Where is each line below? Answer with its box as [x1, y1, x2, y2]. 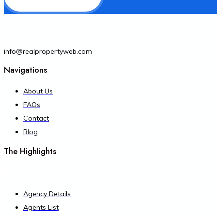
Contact [23, 114, 49, 123]
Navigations [4, 64, 47, 76]
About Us [23, 87, 53, 96]
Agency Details [23, 189, 71, 199]
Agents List [23, 203, 59, 212]
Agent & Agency [4, 167, 65, 179]
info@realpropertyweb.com [4, 46, 92, 56]
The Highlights [4, 145, 56, 157]
